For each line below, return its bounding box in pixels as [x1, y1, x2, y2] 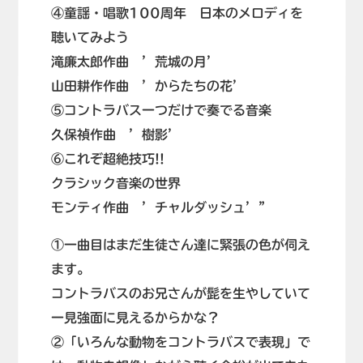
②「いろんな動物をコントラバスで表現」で [50, 335, 310, 349]
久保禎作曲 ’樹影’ [50, 128, 181, 142]
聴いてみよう [50, 31, 129, 45]
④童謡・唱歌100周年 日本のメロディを [50, 6, 303, 20]
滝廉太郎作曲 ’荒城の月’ [50, 55, 220, 69]
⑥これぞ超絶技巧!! [50, 152, 164, 166]
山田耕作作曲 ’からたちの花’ [50, 79, 246, 93]
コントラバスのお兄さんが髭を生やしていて [50, 287, 310, 301]
